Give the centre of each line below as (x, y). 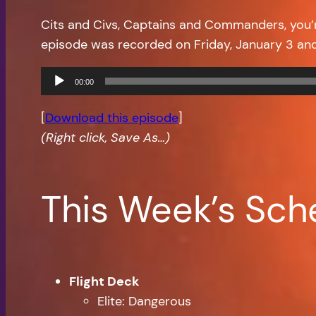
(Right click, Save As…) (105, 138)
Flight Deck (104, 282)
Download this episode (112, 118)
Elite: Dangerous (144, 302)
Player (58, 96)
